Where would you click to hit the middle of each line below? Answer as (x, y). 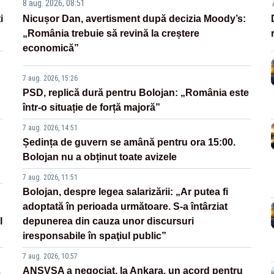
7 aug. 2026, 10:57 (50, 257)
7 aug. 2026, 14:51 (50, 128)
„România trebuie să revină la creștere (111, 34)
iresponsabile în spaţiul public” (95, 236)
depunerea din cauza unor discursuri (109, 221)
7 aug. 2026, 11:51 (50, 178)
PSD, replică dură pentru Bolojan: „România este (136, 93)
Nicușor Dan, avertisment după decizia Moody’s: (135, 19)
